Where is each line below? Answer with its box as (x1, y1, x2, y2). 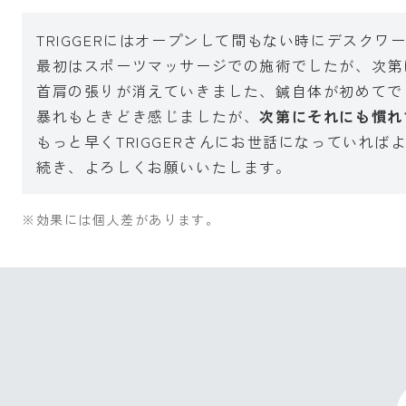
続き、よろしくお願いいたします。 (36, 156, 292, 178)
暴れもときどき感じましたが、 (36, 105, 260, 127)
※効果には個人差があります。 (22, 210, 220, 228)
